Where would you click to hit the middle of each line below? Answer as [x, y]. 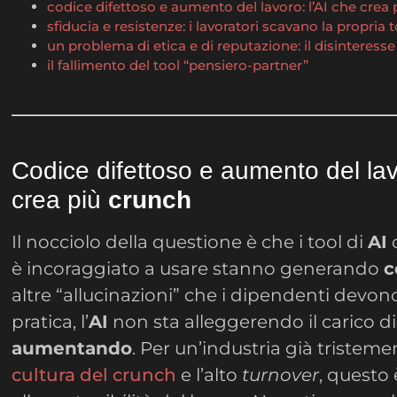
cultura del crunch [94, 374]
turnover [281, 374]
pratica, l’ [51, 321]
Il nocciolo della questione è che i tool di [190, 241]
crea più [60, 199]
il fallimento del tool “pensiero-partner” [178, 66]
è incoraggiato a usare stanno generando [198, 268]
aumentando [72, 348]
